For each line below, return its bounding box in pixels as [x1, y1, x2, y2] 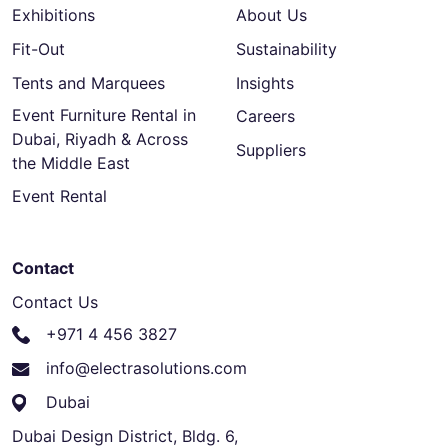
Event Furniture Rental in [12, 104, 196, 125]
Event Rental [12, 186, 107, 207]
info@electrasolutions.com [46, 357, 247, 378]
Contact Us [12, 291, 98, 312]
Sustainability [236, 39, 337, 60]
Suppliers [236, 139, 306, 160]
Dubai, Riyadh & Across [12, 128, 188, 149]
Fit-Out [12, 39, 65, 60]
